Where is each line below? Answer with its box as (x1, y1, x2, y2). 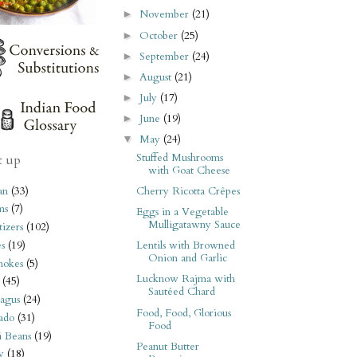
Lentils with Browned (135, 238, 235, 253)
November (139, 7, 193, 22)
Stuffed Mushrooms (135, 150, 223, 165)
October (139, 28, 182, 43)
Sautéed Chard (147, 284, 215, 300)
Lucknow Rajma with (135, 272, 235, 287)
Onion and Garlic (147, 251, 227, 266)
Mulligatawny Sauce (147, 218, 241, 233)
